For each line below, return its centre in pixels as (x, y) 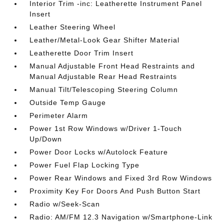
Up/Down (46, 139)
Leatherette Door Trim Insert (82, 53)
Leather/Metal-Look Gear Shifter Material (105, 40)
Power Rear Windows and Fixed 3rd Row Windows (121, 178)
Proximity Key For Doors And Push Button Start (115, 191)
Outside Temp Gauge (68, 102)
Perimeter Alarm (59, 115)
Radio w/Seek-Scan (65, 204)
